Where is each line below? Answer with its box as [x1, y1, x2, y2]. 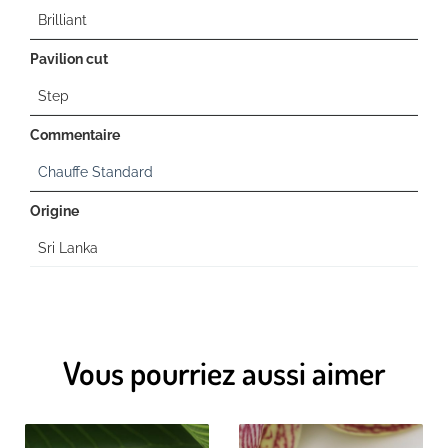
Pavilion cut [30, 49, 108, 67]
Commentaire [30, 125, 120, 143]
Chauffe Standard [38, 162, 153, 180]
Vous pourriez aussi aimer [63, 351, 385, 393]
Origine [30, 201, 79, 219]
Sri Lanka [38, 238, 98, 256]
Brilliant [38, 10, 87, 28]
